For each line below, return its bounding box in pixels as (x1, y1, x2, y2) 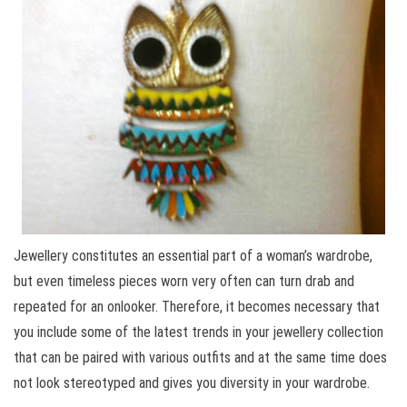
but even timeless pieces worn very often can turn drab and (14, 273, 354, 291)
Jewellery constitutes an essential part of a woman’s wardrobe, (14, 247, 372, 265)
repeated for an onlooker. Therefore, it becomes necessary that (14, 298, 380, 316)
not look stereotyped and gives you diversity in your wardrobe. (14, 374, 370, 392)
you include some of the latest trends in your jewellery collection (14, 323, 383, 342)
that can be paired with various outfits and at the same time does (14, 349, 387, 367)
